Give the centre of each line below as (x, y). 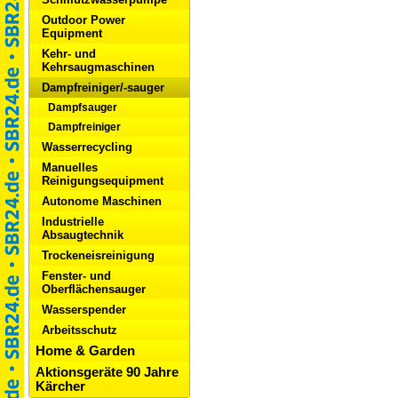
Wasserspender (84, 310)
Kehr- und (69, 54)
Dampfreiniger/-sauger (103, 88)
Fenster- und (76, 276)
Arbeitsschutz (80, 330)
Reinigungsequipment (103, 181)
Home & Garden (85, 351)
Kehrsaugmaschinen (98, 67)
